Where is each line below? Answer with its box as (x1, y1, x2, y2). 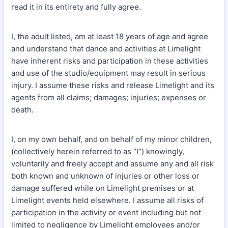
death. (11, 105, 36, 115)
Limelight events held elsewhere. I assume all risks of (11, 195, 204, 205)
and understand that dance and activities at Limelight (11, 44, 201, 53)
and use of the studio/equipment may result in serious (11, 68, 206, 78)
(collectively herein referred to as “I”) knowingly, (11, 147, 184, 156)
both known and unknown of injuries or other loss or (11, 171, 199, 181)
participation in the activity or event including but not (11, 208, 201, 217)
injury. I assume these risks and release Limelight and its (11, 80, 214, 90)
